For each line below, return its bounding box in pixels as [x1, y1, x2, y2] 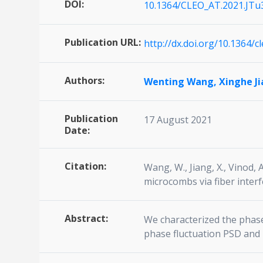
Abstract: [65, 212, 108, 225]
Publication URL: [65, 36, 141, 49]
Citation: [65, 160, 106, 173]
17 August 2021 [144, 113, 212, 127]
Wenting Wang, [144, 75, 219, 89]
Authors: [65, 74, 104, 87]
